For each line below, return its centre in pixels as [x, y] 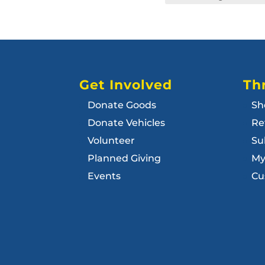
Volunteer [112, 141]
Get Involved [126, 85]
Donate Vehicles [127, 123]
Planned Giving [125, 159]
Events [104, 176]
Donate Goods [122, 105]
